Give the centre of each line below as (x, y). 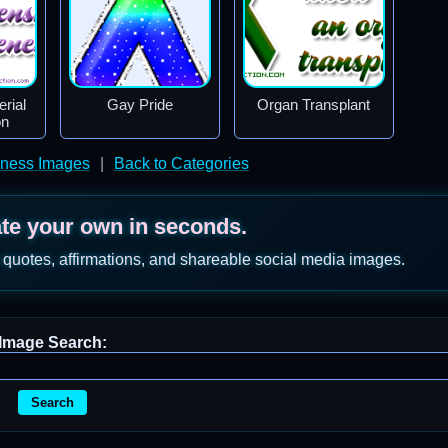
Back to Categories (181, 163)
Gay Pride (139, 104)
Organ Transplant (313, 104)
